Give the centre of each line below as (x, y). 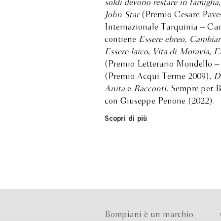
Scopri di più (126, 119)
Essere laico (126, 52)
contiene (122, 40)
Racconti (150, 89)
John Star (122, 15)
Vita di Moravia (180, 52)
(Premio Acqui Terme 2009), (159, 77)
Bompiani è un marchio (149, 215)
